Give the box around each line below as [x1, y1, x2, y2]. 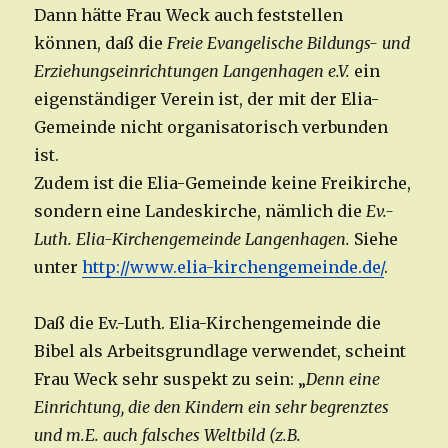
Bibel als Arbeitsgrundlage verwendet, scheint [34, 341, 407, 362]
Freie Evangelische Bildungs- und [167, 33, 411, 54]
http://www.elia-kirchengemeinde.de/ [82, 257, 385, 278]
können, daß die [34, 33, 168, 54]
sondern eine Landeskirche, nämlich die [34, 201, 363, 222]
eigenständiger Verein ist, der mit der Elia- [34, 89, 380, 110]
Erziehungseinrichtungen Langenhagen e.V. [34, 61, 351, 82]
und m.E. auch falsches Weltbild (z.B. [34, 425, 302, 446]
